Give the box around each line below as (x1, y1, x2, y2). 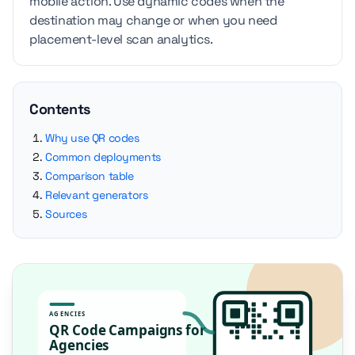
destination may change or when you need (29, 12, 277, 29)
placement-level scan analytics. (29, 31, 213, 48)
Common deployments (45, 150, 161, 164)
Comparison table (45, 169, 134, 183)
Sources (45, 207, 87, 221)
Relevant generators (45, 188, 148, 202)
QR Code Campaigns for (49, 321, 206, 340)
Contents (29, 100, 90, 118)
